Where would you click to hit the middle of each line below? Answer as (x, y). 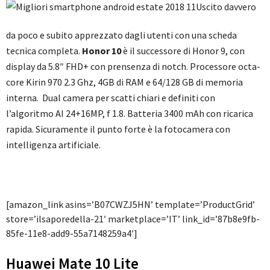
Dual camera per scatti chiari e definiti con (129, 98)
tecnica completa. (44, 51)
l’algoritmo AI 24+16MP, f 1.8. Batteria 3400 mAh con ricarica (130, 114)
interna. (24, 98)
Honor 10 (102, 51)
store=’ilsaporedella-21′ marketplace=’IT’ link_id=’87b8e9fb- (133, 219)
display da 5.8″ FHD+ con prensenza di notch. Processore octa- (133, 67)
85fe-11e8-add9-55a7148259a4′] (72, 234)
